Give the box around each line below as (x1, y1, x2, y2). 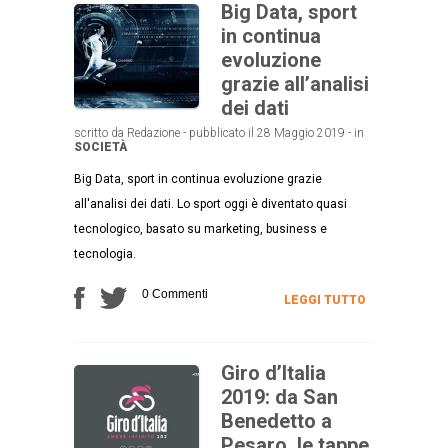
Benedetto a (221, 408, 332, 433)
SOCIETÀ (74, 139, 127, 154)
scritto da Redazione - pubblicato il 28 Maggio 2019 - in (74, 125, 364, 140)
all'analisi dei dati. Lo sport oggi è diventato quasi (74, 196, 347, 211)
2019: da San (221, 384, 338, 409)
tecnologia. (74, 246, 136, 261)
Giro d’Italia (221, 360, 326, 385)
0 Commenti (142, 286, 208, 301)
